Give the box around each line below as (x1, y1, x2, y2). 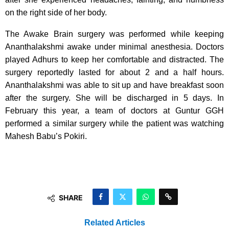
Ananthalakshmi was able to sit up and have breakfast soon (5, 80, 224, 89)
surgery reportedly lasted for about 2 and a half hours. (5, 67, 224, 77)
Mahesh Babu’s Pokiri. (5, 131, 87, 141)
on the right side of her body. (5, 8, 107, 17)
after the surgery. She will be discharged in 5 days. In (5, 93, 224, 102)
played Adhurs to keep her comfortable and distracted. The (5, 55, 224, 64)
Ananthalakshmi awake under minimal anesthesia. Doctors (5, 42, 224, 51)
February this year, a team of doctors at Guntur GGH (5, 106, 224, 115)
